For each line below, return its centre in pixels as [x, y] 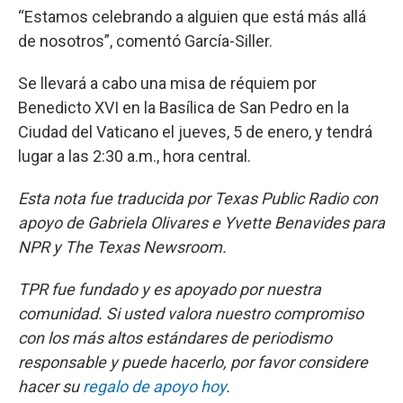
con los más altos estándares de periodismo [175, 338]
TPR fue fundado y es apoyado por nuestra [170, 289]
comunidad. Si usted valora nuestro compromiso [191, 313]
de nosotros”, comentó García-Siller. [145, 41]
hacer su [50, 386]
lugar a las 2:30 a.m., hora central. [134, 156]
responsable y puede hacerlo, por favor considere [193, 362]
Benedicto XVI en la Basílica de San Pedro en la [184, 107]
